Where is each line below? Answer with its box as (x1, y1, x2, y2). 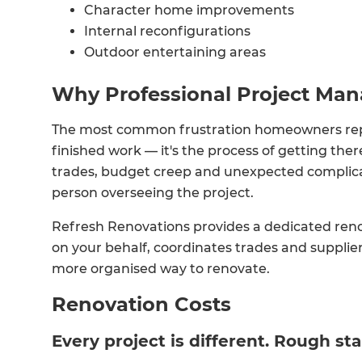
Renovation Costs (52, 293, 231, 317)
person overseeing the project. (52, 185, 254, 201)
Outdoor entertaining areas (84, 44, 266, 61)
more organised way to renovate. (52, 261, 270, 277)
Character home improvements (84, 2, 294, 19)
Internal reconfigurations (84, 23, 250, 40)
